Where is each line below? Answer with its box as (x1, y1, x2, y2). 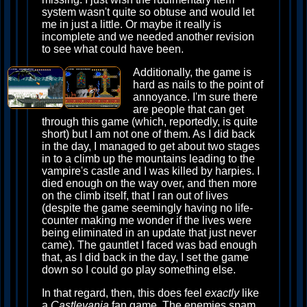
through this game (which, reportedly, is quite (42, 116, 258, 127)
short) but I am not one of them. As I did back (42, 128, 255, 140)
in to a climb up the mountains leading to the (42, 153, 255, 164)
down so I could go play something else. (42, 264, 236, 275)
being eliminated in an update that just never (42, 227, 256, 238)
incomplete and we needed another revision (42, 31, 254, 42)
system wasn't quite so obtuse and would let (42, 6, 254, 18)
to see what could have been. (42, 43, 184, 55)
